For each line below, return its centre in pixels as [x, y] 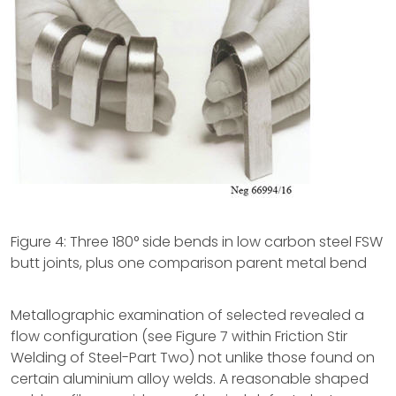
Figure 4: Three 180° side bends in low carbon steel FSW [197, 242]
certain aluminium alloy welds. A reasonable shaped [190, 379]
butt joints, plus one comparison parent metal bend [189, 263]
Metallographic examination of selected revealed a [187, 315]
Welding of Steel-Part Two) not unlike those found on [193, 358]
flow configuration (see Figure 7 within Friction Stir [179, 336]
